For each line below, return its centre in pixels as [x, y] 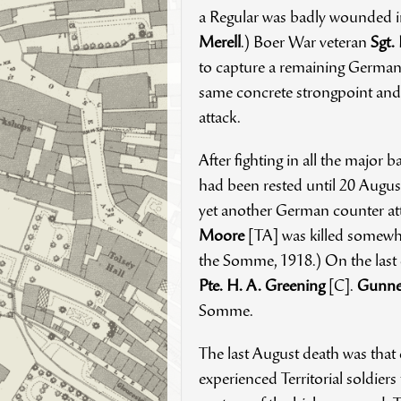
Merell [219, 43]
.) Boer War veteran [305, 43]
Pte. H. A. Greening [261, 287]
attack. [219, 119]
